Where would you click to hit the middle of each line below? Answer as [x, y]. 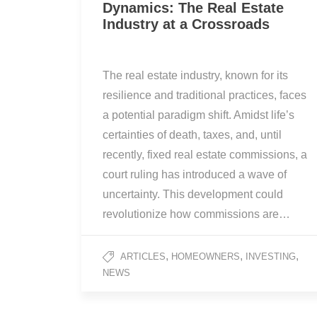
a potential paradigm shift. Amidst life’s [198, 115]
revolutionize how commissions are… [196, 214]
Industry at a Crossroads [186, 24]
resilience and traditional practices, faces [204, 96]
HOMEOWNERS [206, 257]
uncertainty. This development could [193, 195]
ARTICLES [143, 257]
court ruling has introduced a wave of [195, 175]
